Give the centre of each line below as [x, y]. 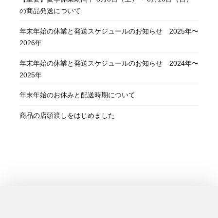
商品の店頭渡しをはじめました [67, 116]
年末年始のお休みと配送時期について [77, 95]
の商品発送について [50, 11]
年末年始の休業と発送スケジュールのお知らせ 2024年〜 [109, 63]
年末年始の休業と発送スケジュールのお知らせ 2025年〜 [109, 31]
